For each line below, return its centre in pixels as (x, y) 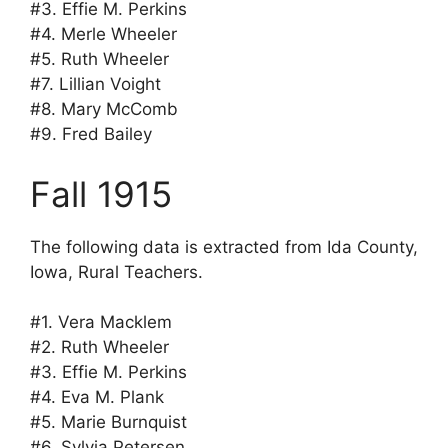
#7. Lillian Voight (95, 84)
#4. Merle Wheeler (103, 34)
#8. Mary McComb (104, 109)
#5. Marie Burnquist (108, 422)
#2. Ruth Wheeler (99, 347)
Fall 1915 (101, 193)
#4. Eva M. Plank (97, 397)
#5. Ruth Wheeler (99, 59)
